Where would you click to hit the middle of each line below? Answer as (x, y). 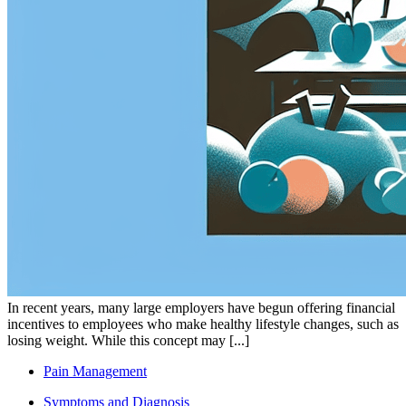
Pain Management (95, 371)
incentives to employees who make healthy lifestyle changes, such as (203, 324)
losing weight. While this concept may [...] (128, 340)
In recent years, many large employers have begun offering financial (201, 307)
